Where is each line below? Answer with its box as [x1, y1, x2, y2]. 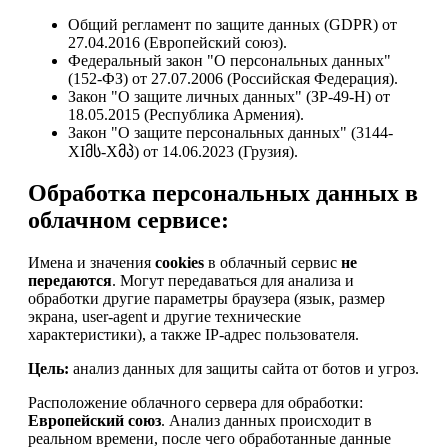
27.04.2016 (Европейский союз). [68, 33, 287, 51]
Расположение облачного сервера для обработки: [28, 394, 363, 412]
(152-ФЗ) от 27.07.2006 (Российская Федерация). [68, 69, 398, 87]
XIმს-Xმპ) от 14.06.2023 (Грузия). [68, 142, 298, 160]
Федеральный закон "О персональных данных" [68, 51, 391, 69]
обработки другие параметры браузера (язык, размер [28, 290, 385, 308]
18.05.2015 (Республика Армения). [68, 105, 304, 123]
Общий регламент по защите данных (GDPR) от [68, 15, 397, 33]
